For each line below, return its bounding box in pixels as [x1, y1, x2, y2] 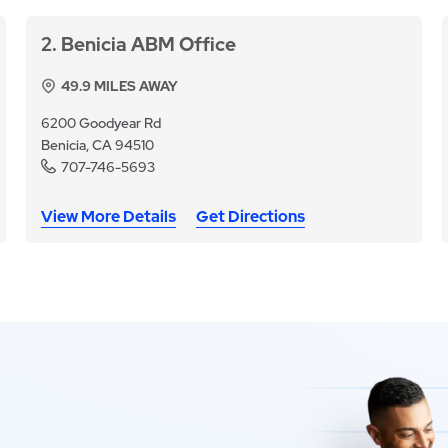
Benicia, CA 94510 [40, 136, 154, 155]
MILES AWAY [90, 77, 178, 96]
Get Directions [195, 206, 305, 228]
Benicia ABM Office [60, 32, 236, 58]
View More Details [40, 206, 176, 228]
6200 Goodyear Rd [40, 114, 161, 133]
